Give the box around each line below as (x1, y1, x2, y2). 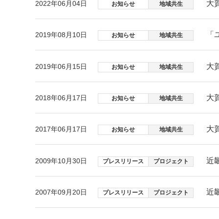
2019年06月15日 (35, 62, 87, 70)
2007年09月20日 (35, 188, 87, 197)
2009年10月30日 (35, 156, 87, 165)
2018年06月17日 (35, 93, 87, 102)
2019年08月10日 (35, 31, 87, 39)
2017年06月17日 (35, 125, 87, 133)
